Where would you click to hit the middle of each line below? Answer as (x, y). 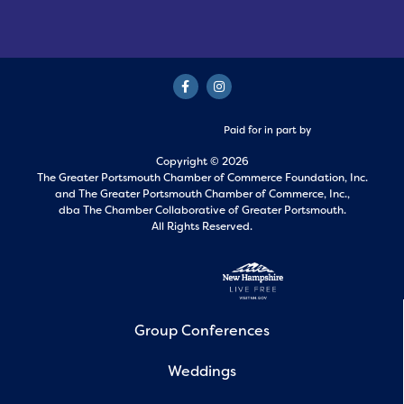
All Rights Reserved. (202, 226)
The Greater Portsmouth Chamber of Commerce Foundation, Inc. (202, 177)
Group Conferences (202, 331)
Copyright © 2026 (202, 161)
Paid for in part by (267, 130)
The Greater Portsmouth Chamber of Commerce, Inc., (214, 193)
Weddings (202, 371)
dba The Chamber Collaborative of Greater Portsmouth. (202, 210)
